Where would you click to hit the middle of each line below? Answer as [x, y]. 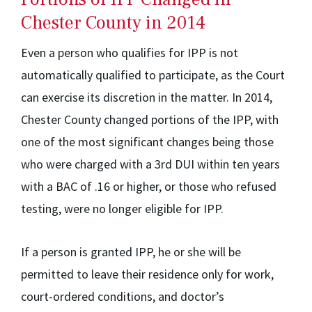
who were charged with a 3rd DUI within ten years [150, 164]
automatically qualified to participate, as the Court [153, 75]
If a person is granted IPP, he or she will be [131, 252]
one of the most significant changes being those [147, 142]
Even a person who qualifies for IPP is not [130, 53]
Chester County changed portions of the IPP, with [150, 119]
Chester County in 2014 [113, 23]
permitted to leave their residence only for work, [147, 274]
